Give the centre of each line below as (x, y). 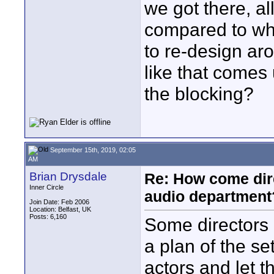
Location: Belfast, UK (60, 209)
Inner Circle (46, 187)
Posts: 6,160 (48, 217)
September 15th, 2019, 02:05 (92, 150)
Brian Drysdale (68, 176)
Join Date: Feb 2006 (59, 202)
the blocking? (199, 94)
